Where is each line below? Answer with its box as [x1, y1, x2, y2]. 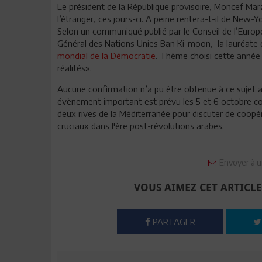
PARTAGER [150, 216, 196, 227]
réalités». [57, 63, 92, 73]
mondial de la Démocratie [57, 50, 156, 61]
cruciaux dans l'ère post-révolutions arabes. [57, 120, 224, 131]
